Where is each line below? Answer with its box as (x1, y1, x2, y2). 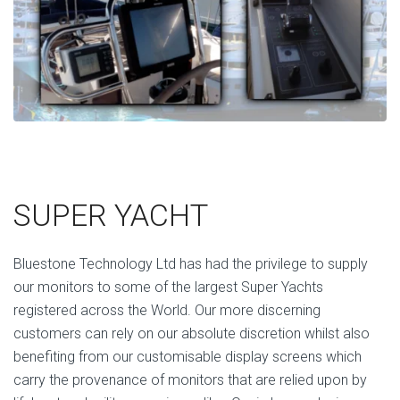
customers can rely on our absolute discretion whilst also (13, 325, 370, 343)
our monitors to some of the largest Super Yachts (13, 279, 323, 296)
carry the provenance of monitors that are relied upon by (13, 371, 367, 389)
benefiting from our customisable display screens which (13, 348, 362, 366)
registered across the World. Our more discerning (13, 302, 321, 320)
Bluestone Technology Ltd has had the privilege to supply (13, 255, 368, 273)
